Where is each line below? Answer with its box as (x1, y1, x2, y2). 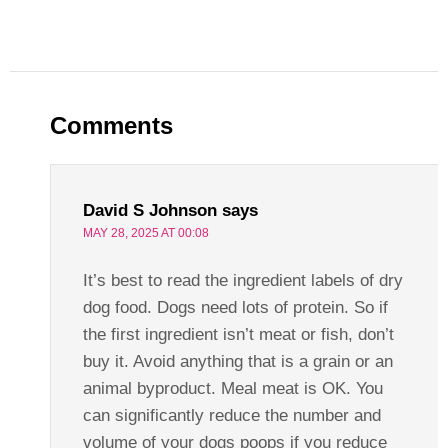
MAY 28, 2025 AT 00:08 (82, 225, 209, 240)
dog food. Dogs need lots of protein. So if (82, 297, 388, 317)
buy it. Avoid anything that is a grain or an (82, 351, 393, 371)
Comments (49, 111, 173, 139)
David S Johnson (82, 200, 217, 220)
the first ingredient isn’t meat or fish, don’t (82, 324, 394, 344)
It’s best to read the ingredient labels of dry (82, 270, 403, 290)
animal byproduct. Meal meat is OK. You (82, 378, 383, 398)
